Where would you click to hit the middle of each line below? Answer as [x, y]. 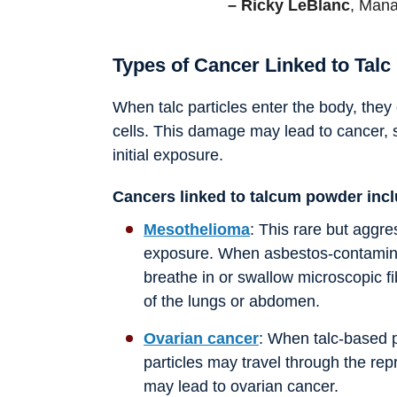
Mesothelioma [197, 229]
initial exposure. [168, 155]
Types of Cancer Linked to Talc [252, 65]
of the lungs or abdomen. [232, 301]
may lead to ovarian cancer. [241, 386]
